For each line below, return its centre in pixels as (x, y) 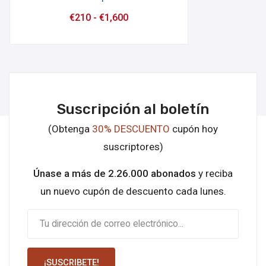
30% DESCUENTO (131, 129)
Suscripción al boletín (133, 109)
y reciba (214, 173)
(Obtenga (70, 129)
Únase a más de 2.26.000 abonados (115, 173)
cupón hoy (194, 129)
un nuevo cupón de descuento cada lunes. (133, 191)
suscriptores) (133, 146)
